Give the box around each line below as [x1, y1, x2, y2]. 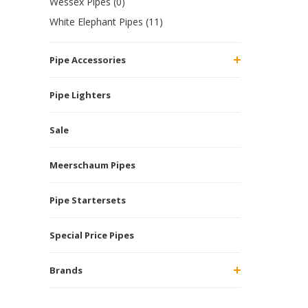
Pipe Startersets [49, 193, 126, 206]
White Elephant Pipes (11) [49, 14, 163, 28]
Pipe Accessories [49, 53, 126, 66]
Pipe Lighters [49, 88, 111, 101]
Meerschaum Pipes [49, 158, 135, 171]
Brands [49, 263, 82, 276]
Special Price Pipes [49, 228, 134, 241]
